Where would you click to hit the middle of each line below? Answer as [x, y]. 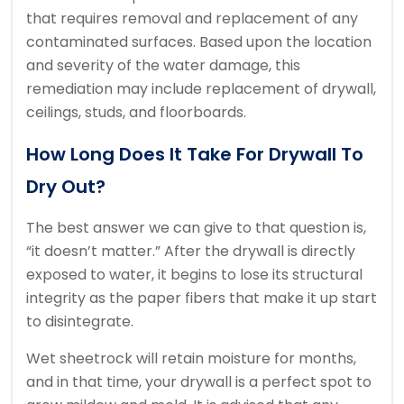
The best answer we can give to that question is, [196, 228]
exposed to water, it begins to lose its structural [194, 275]
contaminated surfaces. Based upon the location [199, 42]
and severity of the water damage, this [163, 66]
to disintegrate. [80, 322]
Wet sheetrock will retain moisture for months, [191, 359]
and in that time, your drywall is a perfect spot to [199, 382]
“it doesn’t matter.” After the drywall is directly [191, 252]
